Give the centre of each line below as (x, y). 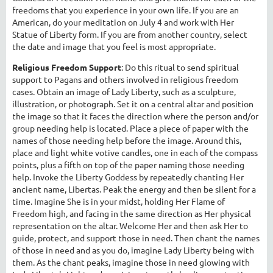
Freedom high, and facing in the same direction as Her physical (132, 213)
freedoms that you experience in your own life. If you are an (126, 9)
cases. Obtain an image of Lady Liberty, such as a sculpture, (124, 91)
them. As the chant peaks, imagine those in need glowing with (131, 262)
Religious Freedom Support (67, 67)
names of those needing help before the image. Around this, (127, 140)
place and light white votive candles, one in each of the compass (135, 152)
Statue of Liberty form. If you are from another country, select (130, 34)
